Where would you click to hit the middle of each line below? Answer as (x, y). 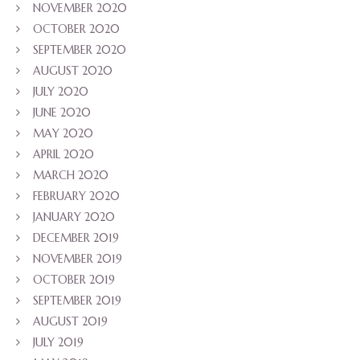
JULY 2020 (61, 92)
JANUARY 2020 (74, 217)
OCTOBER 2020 (76, 29)
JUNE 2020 (62, 113)
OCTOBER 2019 (74, 280)
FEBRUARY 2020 (76, 196)
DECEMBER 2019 (76, 238)
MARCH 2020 (71, 176)
